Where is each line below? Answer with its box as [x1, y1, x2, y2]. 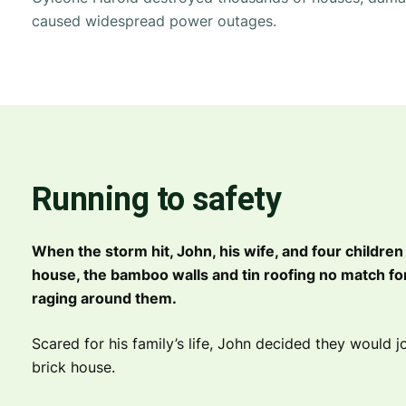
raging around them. [31, 289, 177, 307]
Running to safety [31, 180, 281, 218]
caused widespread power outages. [31, 12, 276, 30]
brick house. [31, 358, 115, 376]
